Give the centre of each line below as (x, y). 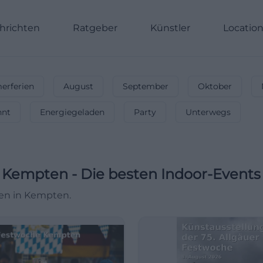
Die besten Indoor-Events (171, 174)
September (146, 86)
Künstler (170, 28)
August (78, 86)
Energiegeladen (72, 112)
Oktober (215, 86)
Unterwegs (208, 112)
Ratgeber (95, 28)
